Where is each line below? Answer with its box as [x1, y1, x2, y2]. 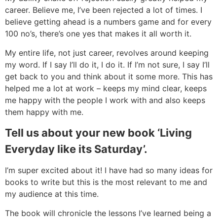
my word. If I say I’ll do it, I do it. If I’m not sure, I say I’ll [5, 59, 210, 70]
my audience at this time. [5, 189, 99, 199]
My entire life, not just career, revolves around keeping [5, 47, 209, 58]
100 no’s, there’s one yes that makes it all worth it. [5, 29, 191, 39]
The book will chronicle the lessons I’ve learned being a [5, 208, 211, 218]
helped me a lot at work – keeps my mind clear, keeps [5, 83, 207, 93]
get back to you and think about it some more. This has [5, 71, 213, 81]
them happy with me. [5, 107, 83, 117]
